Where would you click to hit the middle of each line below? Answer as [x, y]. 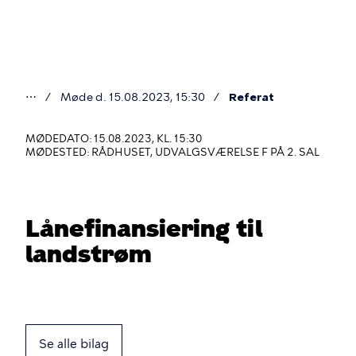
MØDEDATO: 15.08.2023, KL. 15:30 [114, 139]
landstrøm [89, 254]
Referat [252, 97]
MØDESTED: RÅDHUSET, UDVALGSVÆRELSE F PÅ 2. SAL [172, 152]
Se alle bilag [74, 344]
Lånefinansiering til [144, 228]
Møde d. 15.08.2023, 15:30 [133, 97]
